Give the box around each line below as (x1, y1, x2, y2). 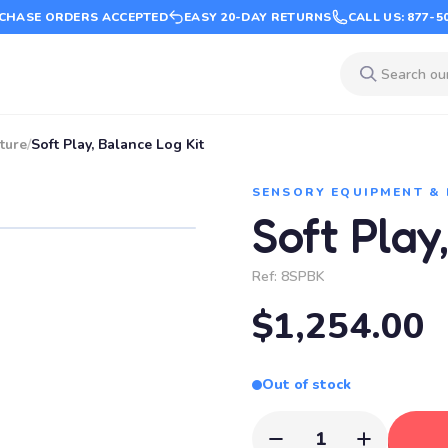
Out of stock (262, 375, 351, 394)
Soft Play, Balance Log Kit (31, 135, 204, 154)
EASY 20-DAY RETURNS (184, 9, 332, 25)
